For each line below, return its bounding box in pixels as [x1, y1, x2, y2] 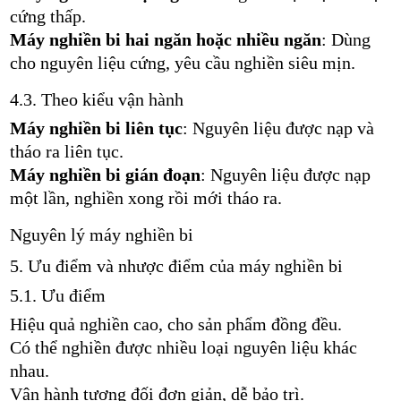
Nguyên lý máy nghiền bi [9, 224, 193, 244]
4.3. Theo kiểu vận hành [9, 89, 183, 109]
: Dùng [320, 29, 371, 49]
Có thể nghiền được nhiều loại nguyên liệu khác [9, 337, 357, 357]
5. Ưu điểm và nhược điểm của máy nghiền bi [9, 255, 343, 276]
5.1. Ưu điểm [9, 285, 106, 305]
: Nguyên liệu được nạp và [182, 117, 374, 138]
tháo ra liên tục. [9, 141, 124, 161]
